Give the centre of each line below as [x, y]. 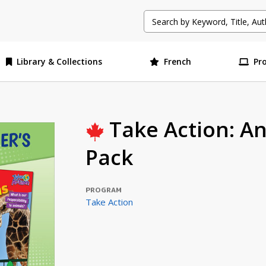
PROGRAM [104, 190]
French [177, 61]
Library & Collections [60, 61]
